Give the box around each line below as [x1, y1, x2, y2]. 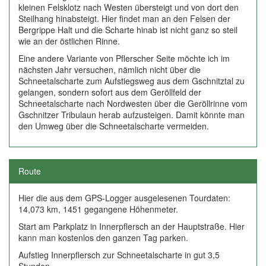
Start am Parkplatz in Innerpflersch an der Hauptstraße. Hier [18, 220, 245, 232]
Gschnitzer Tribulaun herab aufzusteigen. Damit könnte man [18, 109, 245, 121]
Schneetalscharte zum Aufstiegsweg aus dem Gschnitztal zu [18, 75, 245, 87]
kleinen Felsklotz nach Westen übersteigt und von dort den [18, 1, 239, 13]
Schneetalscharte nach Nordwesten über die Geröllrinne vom [18, 97, 248, 109]
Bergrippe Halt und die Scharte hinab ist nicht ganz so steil [18, 24, 237, 36]
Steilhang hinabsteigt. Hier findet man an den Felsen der [18, 12, 230, 24]
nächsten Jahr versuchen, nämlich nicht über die [18, 64, 201, 75]
